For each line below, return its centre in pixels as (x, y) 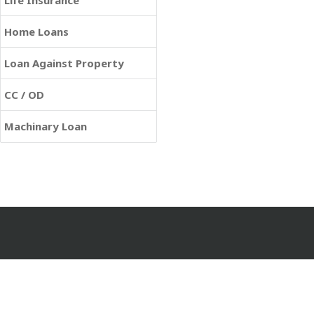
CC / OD (24, 95)
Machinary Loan (46, 126)
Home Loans (36, 32)
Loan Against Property (64, 63)
